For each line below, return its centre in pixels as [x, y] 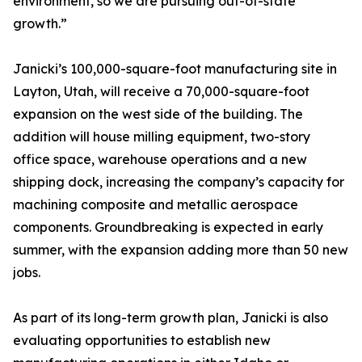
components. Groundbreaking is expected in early [168, 227]
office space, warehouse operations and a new [160, 160]
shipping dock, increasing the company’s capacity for [179, 182]
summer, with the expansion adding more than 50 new [181, 250]
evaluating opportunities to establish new [142, 341]
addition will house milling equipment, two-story [162, 137]
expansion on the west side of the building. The [158, 114]
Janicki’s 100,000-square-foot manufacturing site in [175, 69]
